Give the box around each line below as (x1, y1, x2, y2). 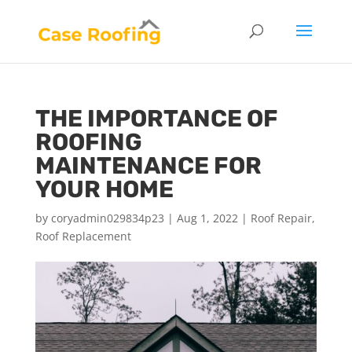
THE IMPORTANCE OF (35, 104, 278, 133)
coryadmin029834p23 (50, 211, 164, 225)
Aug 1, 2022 (176, 211, 238, 225)
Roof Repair (250, 211, 312, 225)
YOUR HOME (35, 175, 174, 203)
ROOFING (35, 128, 142, 156)
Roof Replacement (35, 229, 131, 244)
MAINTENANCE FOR (35, 152, 262, 180)
